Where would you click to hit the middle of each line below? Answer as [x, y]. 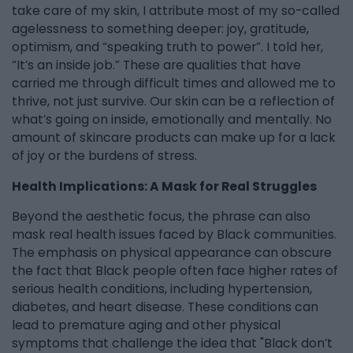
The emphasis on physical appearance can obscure [172, 253]
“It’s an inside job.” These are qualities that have [156, 65]
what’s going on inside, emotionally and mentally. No [172, 120]
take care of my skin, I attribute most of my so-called [176, 11]
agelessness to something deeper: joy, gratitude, [160, 29]
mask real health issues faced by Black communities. [174, 235]
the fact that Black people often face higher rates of [175, 271]
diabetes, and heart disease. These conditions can [165, 307]
